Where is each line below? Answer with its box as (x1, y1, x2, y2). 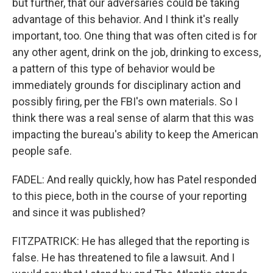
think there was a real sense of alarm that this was (12, 112, 254, 124)
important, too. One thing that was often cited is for (12, 29, 257, 42)
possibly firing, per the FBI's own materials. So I (12, 95, 238, 108)
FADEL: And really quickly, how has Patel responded (12, 173, 257, 186)
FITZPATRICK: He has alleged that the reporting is (12, 235, 250, 247)
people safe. (12, 144, 72, 157)
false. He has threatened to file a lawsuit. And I (12, 251, 235, 264)
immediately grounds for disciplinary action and (12, 79, 241, 91)
